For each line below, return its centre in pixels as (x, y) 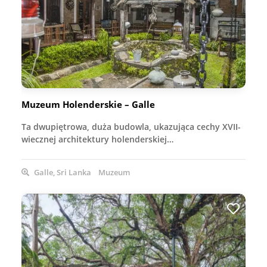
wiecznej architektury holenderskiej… (97, 139)
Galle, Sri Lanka (62, 172)
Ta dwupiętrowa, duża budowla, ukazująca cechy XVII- (131, 126)
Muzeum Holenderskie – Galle (88, 104)
